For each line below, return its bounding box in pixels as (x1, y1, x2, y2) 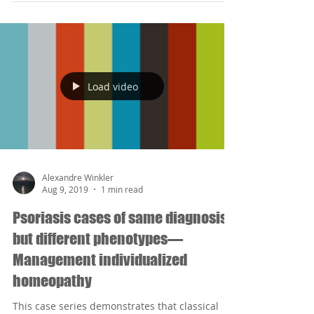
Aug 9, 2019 (42, 184, 88, 195)
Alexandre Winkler (42, 171, 114, 183)
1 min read (101, 184, 143, 195)
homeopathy (13, 271, 92, 290)
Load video (88, 79, 138, 93)
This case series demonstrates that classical (13, 299, 219, 313)
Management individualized (13, 250, 187, 269)
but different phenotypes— (13, 229, 183, 248)
